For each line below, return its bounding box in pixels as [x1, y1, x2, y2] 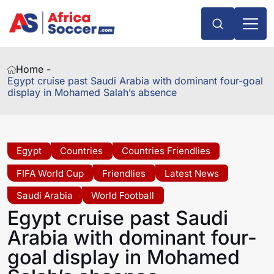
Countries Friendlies [121, 145, 210, 157]
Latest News [164, 167, 219, 179]
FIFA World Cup [17, 167, 84, 179]
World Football [91, 189, 155, 201]
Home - [16, 63, 51, 76]
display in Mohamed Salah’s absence [7, 86, 177, 99]
